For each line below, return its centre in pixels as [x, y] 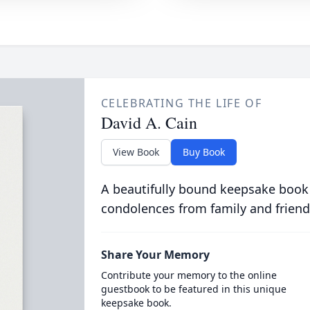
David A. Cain [149, 122]
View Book [136, 152]
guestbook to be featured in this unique [193, 289]
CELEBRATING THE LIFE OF [181, 103]
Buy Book [203, 152]
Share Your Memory [155, 255]
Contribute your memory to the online [189, 275]
